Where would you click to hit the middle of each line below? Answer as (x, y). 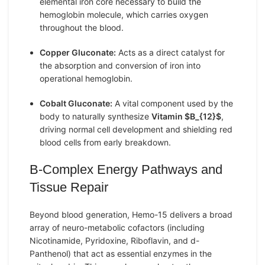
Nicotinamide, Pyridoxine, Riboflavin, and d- (114, 240)
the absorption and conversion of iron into (120, 65)
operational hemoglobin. (86, 78)
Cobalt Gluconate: (76, 103)
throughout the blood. (82, 28)
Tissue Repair (69, 187)
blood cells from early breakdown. (105, 142)
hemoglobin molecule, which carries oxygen (124, 14)
